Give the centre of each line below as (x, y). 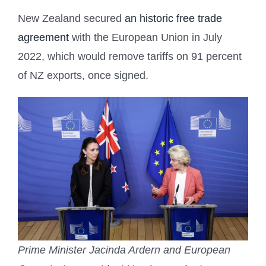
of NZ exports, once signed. (83, 75)
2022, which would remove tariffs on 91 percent (130, 56)
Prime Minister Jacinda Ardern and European (124, 250)
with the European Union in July (145, 37)
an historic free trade (173, 18)
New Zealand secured (71, 18)
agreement (43, 37)
